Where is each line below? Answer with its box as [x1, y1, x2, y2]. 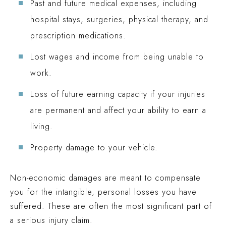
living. [30, 121, 53, 132]
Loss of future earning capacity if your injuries [30, 88, 205, 100]
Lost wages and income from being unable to [30, 51, 204, 63]
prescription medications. [30, 30, 126, 41]
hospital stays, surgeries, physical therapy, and [30, 14, 208, 25]
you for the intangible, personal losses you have [10, 186, 197, 198]
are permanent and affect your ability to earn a [30, 104, 206, 116]
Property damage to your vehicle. [30, 142, 158, 153]
